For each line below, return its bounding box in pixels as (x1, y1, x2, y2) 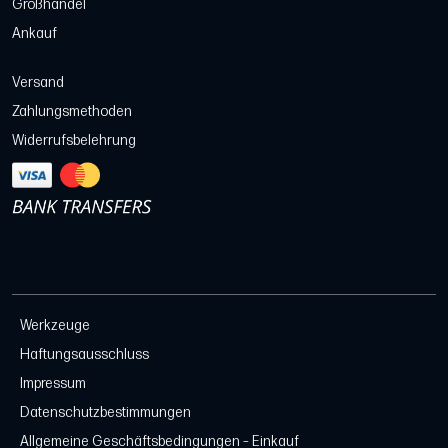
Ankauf (12, 25, 57, 43)
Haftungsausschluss (20, 346, 149, 364)
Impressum (20, 375, 86, 393)
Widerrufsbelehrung (12, 132, 136, 150)
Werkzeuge (20, 317, 90, 335)
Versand (12, 74, 64, 92)
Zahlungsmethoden (12, 103, 132, 121)
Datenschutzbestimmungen (20, 404, 191, 422)
